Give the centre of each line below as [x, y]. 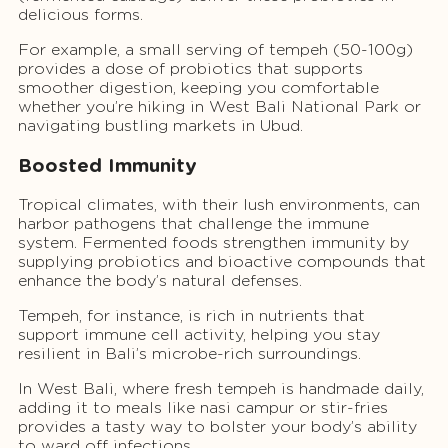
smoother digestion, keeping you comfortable [198, 88]
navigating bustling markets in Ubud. [160, 126]
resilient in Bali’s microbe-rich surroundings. [189, 353]
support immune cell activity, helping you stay [199, 334]
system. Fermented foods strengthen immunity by [213, 242]
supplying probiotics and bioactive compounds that [222, 261]
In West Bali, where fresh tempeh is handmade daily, [221, 388]
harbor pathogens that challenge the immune [193, 223]
